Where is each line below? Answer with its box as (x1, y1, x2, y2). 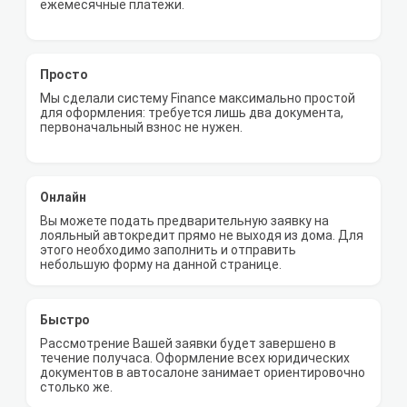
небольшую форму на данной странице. (40, 257, 282, 273)
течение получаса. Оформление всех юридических (40, 351, 350, 366)
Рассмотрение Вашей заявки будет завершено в (40, 336, 336, 352)
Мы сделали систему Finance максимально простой (40, 91, 355, 106)
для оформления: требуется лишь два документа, (40, 105, 343, 121)
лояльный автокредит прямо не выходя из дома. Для (40, 228, 363, 243)
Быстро (40, 313, 90, 328)
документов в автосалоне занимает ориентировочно (40, 365, 365, 381)
